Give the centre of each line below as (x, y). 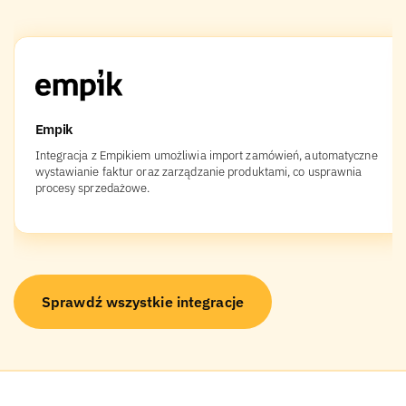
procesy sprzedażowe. (92, 188)
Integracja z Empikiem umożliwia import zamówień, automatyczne (206, 155)
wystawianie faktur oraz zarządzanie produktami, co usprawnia (198, 171)
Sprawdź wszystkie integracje (143, 302)
